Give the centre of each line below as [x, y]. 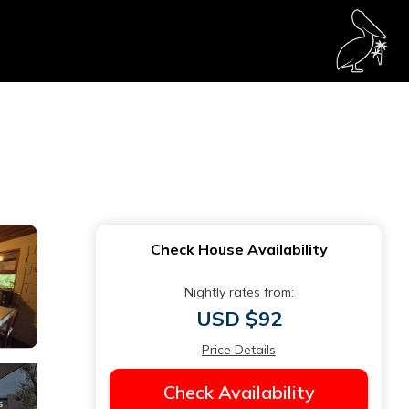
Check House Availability [239, 249]
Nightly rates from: [239, 292]
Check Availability [239, 392]
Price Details [239, 350]
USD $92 [239, 319]
